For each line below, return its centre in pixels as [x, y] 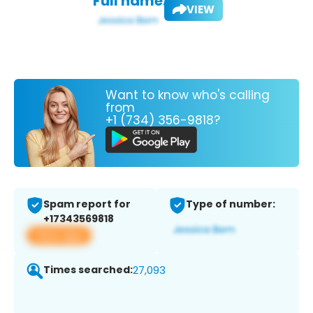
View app [59, 235]
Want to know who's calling [188, 95]
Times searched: [88, 270]
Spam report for [87, 204]
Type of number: [231, 204]
